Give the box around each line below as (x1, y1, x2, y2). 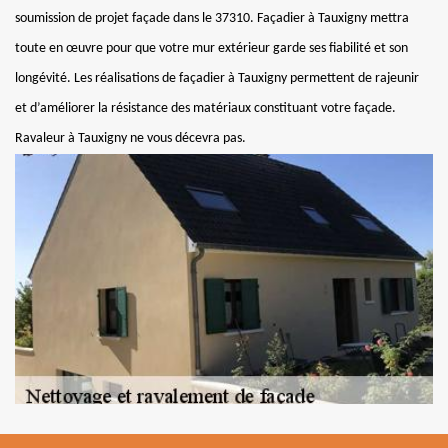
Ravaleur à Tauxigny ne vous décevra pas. (15, 131, 246, 146)
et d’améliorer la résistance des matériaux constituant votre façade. (15, 101, 396, 116)
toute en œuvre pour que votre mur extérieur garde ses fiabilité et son (15, 41, 408, 56)
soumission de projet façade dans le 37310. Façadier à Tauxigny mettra (15, 11, 409, 26)
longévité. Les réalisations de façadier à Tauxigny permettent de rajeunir (15, 71, 419, 86)
